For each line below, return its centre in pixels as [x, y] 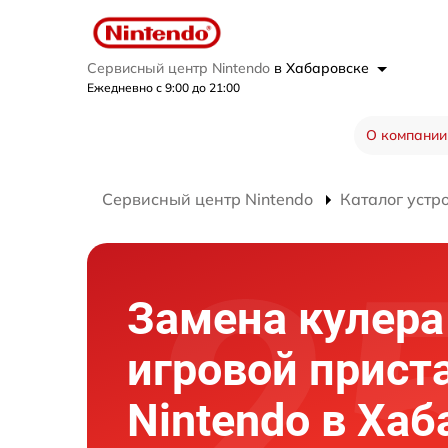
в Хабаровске [323, 68]
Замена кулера [285, 318]
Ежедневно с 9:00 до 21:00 [163, 88]
